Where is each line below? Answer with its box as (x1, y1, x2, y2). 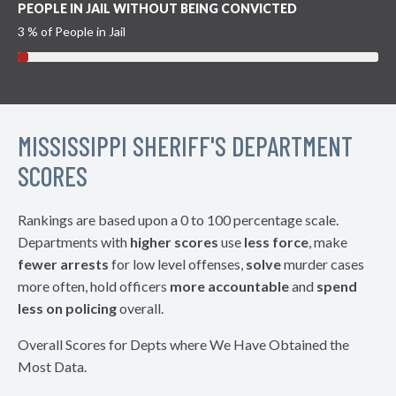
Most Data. (18, 358, 87, 375)
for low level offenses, (109, 255, 246, 272)
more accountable (170, 278, 289, 294)
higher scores (130, 233, 218, 250)
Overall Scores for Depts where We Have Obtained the (18, 336, 349, 353)
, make (308, 233, 347, 250)
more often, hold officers (18, 278, 170, 294)
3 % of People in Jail (18, 24, 126, 39)
